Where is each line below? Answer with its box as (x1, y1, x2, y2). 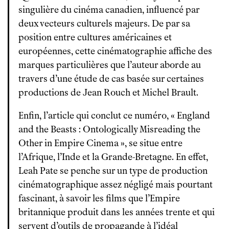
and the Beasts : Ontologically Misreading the (18, 124, 200, 135)
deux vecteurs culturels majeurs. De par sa (18, 18, 190, 29)
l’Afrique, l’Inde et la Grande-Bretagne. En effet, (18, 151, 208, 163)
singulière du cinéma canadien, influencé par (18, 4, 199, 15)
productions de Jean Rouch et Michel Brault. (18, 87, 198, 98)
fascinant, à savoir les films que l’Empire (18, 193, 180, 204)
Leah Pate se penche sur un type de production (18, 165, 208, 176)
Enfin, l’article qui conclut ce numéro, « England (18, 110, 210, 121)
